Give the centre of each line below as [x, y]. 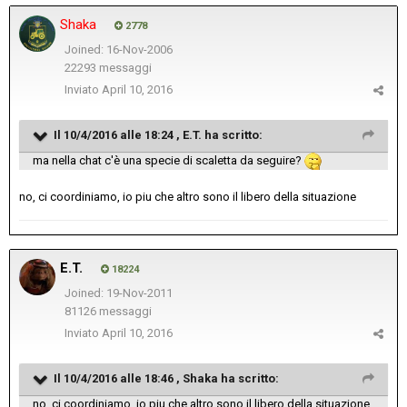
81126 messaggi [108, 312]
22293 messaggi [108, 68]
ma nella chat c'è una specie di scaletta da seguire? [169, 161]
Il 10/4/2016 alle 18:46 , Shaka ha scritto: [166, 379]
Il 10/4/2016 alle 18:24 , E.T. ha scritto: [158, 135]
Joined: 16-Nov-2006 [118, 50]
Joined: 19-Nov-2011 [118, 293]
